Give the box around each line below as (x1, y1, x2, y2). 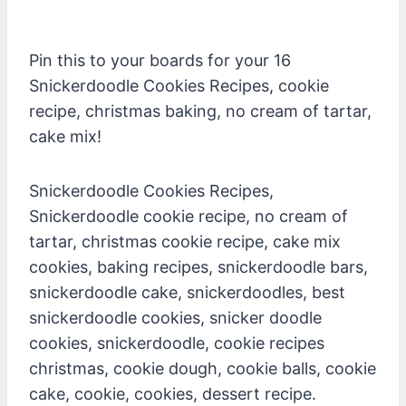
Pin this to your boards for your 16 (29, 50, 291, 70)
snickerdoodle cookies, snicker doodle (29, 307, 322, 327)
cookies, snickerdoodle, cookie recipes (29, 333, 324, 353)
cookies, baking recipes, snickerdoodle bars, (29, 256, 368, 276)
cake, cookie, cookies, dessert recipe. (29, 383, 316, 403)
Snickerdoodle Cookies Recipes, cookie (29, 75, 329, 95)
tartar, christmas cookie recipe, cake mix (29, 231, 341, 251)
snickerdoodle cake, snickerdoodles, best (29, 282, 345, 302)
